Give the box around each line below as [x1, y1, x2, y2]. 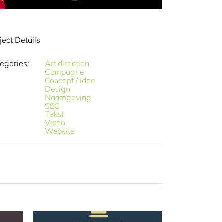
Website [45, 126, 75, 136]
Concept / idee [45, 75, 96, 86]
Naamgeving [45, 92, 92, 103]
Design [45, 84, 71, 94]
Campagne [45, 67, 85, 77]
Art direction [45, 58, 90, 69]
